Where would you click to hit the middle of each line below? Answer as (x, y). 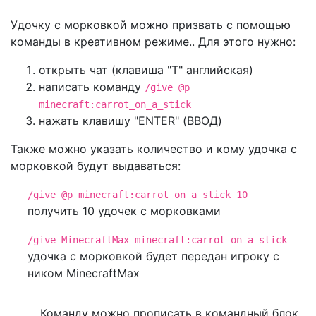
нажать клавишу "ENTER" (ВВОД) (130, 121)
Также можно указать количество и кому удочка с (154, 149)
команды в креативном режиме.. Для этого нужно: (153, 42)
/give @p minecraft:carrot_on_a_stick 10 (138, 195)
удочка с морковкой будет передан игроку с (153, 256)
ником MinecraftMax (84, 273)
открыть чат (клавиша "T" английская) (146, 70)
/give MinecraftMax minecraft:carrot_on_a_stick (157, 240)
